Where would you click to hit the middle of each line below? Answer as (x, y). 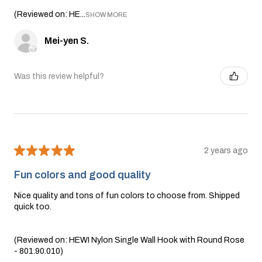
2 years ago (226, 150)
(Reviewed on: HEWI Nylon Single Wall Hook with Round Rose (129, 240)
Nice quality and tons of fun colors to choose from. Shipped (127, 195)
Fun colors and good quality (82, 175)
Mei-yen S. (67, 41)
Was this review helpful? (59, 76)
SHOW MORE (106, 15)
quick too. (33, 206)
